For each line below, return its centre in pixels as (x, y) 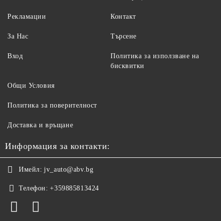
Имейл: (31, 170)
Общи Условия (31, 86)
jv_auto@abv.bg (69, 170)
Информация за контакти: (57, 146)
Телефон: (34, 188)
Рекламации (27, 17)
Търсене (124, 37)
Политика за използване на (155, 56)
